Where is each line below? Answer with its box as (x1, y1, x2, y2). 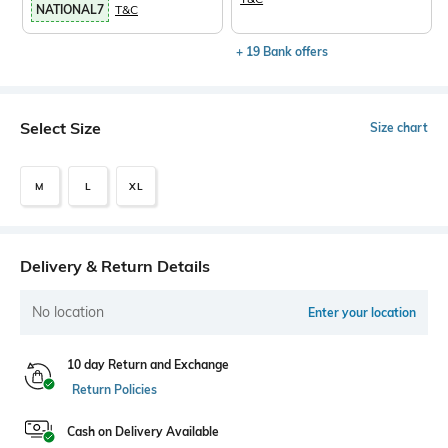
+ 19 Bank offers (236, 44, 329, 59)
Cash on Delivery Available (67, 424, 219, 439)
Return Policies (72, 382, 157, 397)
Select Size (20, 118, 101, 138)
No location (32, 303, 104, 321)
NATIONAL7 (36, 2, 104, 17)
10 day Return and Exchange (67, 357, 229, 372)
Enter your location (308, 305, 416, 320)
